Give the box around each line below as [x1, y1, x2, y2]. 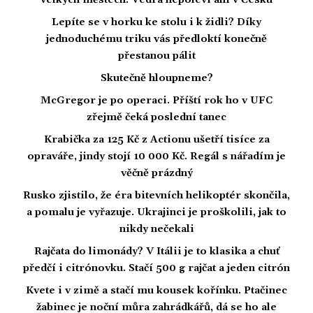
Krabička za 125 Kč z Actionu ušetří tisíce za [43, 133, 270, 146]
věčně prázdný [120, 166, 193, 180]
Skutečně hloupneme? [100, 71, 213, 85]
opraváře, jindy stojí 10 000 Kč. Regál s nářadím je [27, 150, 286, 163]
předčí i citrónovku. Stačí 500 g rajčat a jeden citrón [23, 261, 290, 275]
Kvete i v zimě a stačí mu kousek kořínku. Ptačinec [26, 284, 287, 297]
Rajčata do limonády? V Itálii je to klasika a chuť [34, 245, 279, 258]
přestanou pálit [117, 49, 196, 62]
